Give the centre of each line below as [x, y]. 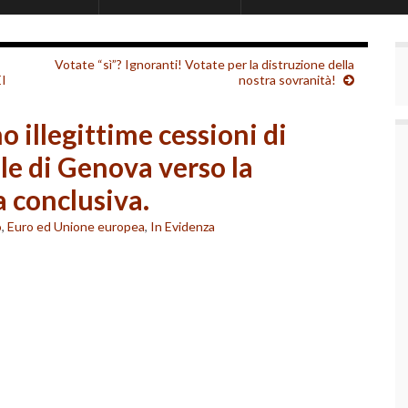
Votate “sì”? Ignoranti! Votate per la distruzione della [204, 64]
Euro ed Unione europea [76, 226]
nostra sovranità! [287, 80]
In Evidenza [183, 226]
